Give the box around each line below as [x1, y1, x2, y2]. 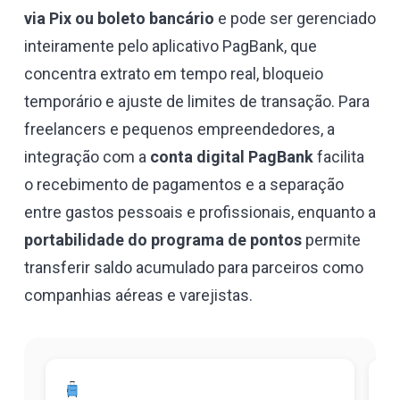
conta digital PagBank [150, 146, 313, 166]
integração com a [24, 146, 150, 166]
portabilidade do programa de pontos [24, 229, 302, 249]
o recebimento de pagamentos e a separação [24, 174, 344, 194]
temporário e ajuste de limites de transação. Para [24, 91, 370, 111]
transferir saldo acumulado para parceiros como [24, 257, 363, 277]
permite [302, 229, 361, 249]
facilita [313, 146, 364, 166]
